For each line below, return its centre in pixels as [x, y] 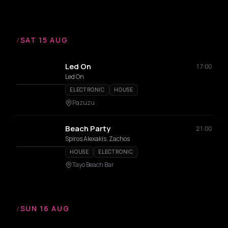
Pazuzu [83, 103]
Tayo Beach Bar [93, 165]
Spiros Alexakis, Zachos [97, 139]
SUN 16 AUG [45, 208]
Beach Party [88, 129]
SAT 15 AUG [44, 40]
